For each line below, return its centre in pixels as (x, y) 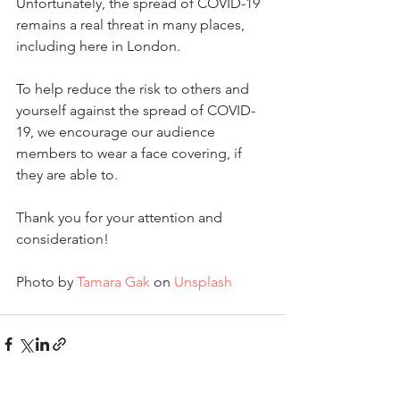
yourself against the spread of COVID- (136, 110)
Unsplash (203, 281)
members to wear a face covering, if (131, 153)
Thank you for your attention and (121, 217)
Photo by (46, 281)
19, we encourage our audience (117, 131)
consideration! (62, 238)
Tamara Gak (113, 281)
